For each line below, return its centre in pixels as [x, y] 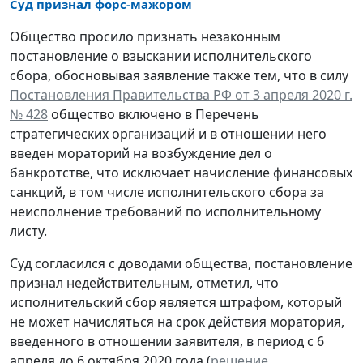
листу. [28, 231]
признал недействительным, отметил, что [144, 282]
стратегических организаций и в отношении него [168, 133]
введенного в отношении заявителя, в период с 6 [167, 341]
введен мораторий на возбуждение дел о [141, 153]
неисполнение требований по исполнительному [165, 211]
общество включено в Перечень [154, 114]
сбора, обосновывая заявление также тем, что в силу [179, 75]
